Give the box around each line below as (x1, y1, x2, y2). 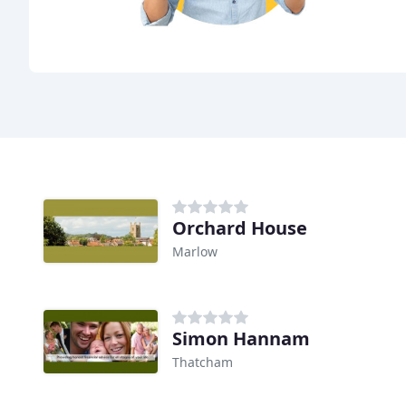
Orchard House (172, 216, 307, 241)
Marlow (172, 243, 217, 261)
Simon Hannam (172, 326, 310, 352)
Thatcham (172, 353, 233, 372)
